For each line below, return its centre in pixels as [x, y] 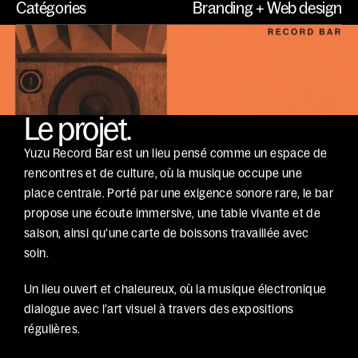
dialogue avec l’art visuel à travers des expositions [159, 309]
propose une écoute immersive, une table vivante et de [173, 213]
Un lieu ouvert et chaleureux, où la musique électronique [175, 289]
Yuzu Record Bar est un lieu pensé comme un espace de [176, 153]
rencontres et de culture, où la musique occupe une [163, 173]
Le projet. [78, 129]
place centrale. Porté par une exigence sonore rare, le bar [179, 193]
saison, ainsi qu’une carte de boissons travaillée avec [167, 233]
